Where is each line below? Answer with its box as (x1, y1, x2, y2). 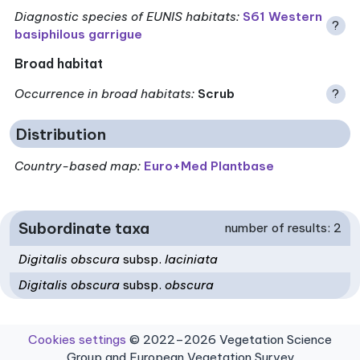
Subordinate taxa (18, 219, 150, 239)
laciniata (162, 251, 219, 267)
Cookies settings (28, 331, 126, 347)
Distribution (16, 124, 106, 144)
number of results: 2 (224, 220, 342, 236)
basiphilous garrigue (14, 27, 143, 43)
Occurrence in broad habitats (14, 86, 192, 102)
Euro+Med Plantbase (144, 157, 275, 174)
